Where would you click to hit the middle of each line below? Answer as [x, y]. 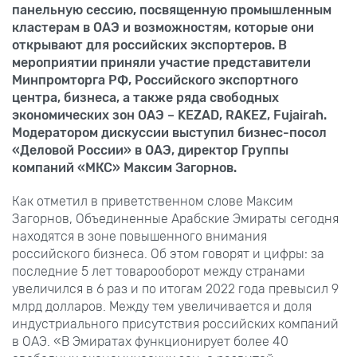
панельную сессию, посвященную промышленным [172, 10]
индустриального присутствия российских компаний [175, 324]
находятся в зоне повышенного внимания [139, 236]
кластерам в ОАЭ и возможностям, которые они [163, 27]
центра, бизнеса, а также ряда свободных [145, 97]
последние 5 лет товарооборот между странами [159, 271]
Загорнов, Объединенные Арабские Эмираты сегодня [175, 218]
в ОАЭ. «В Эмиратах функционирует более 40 [150, 341]
